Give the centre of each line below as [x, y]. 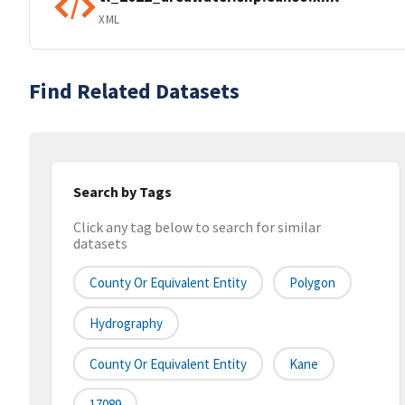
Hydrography [126, 324]
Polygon [312, 283]
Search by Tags [122, 192]
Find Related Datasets [134, 91]
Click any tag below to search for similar [197, 227]
